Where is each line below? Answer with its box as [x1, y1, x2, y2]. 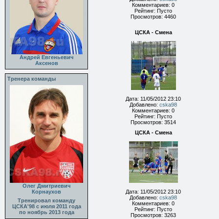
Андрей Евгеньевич [20, 54, 73, 61]
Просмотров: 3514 [131, 119, 176, 125]
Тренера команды [7, 76, 56, 82]
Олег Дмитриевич [22, 183, 70, 189]
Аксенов [35, 60, 58, 66]
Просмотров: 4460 [131, 14, 176, 20]
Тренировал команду [18, 197, 75, 203]
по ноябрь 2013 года [19, 209, 74, 215]
